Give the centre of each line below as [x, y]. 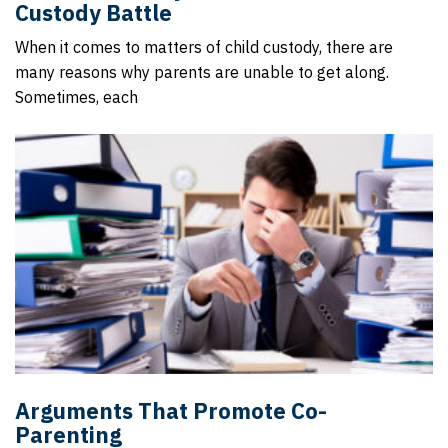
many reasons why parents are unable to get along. [202, 72]
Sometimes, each [76, 97]
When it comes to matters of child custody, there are [204, 47]
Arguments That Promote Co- [171, 410]
